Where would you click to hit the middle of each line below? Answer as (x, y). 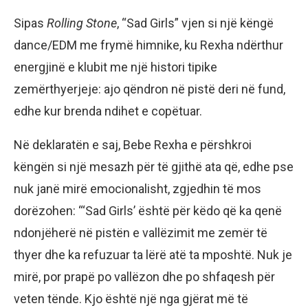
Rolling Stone (82, 23)
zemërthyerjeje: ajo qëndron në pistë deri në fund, (150, 89)
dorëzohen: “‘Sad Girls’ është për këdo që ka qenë (148, 210)
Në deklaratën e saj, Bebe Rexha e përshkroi (133, 144)
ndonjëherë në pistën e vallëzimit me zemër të (141, 232)
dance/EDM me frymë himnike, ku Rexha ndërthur (148, 45)
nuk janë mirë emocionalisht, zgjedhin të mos (137, 188)
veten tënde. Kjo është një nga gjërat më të (131, 298)
